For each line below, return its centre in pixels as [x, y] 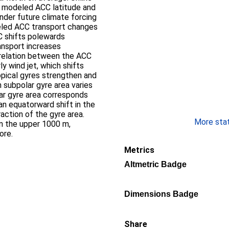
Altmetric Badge [155, 164]
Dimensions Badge [161, 194]
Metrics [139, 150]
